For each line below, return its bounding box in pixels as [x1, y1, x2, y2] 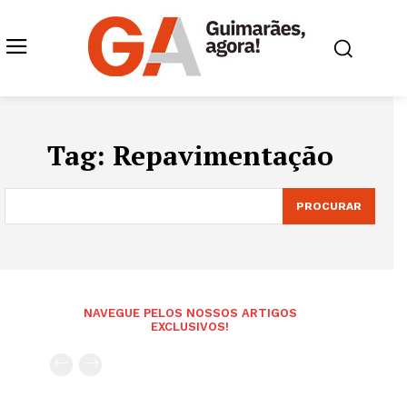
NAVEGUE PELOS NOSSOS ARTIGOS [83, 306, 297, 320]
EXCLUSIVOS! [151, 320, 229, 333]
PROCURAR [296, 200, 362, 213]
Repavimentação [112, 137, 333, 174]
